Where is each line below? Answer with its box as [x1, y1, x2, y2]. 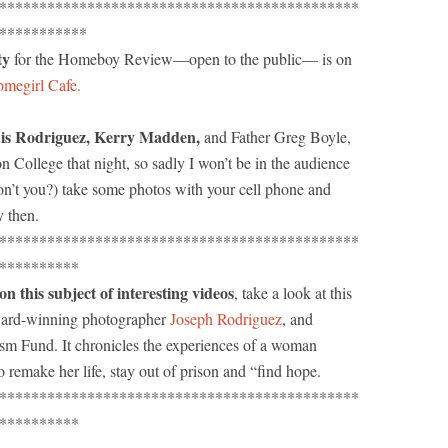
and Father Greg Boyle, [200, 126, 351, 147]
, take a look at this [234, 282, 352, 303]
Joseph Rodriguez [170, 308, 282, 329]
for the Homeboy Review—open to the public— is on [10, 48, 352, 69]
